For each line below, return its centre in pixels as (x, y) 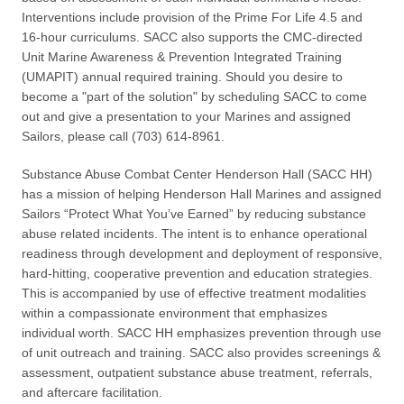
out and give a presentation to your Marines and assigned (186, 117)
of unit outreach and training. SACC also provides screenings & (201, 353)
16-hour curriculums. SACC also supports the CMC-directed (192, 37)
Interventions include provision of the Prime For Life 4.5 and (192, 18)
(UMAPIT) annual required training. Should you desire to (182, 77)
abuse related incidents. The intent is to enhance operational (194, 234)
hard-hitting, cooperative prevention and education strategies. (197, 274)
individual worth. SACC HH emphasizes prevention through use (202, 333)
